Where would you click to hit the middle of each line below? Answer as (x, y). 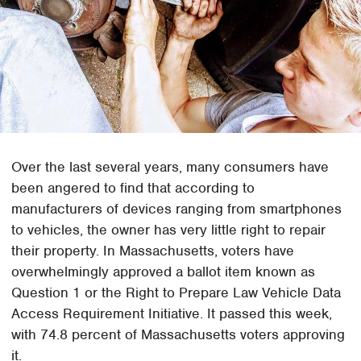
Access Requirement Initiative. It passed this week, (172, 313)
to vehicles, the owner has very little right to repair (169, 229)
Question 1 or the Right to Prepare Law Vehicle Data (176, 292)
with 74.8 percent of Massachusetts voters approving (178, 334)
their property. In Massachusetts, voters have (153, 250)
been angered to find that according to (133, 187)
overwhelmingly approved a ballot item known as (164, 271)
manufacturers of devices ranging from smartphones (177, 208)
